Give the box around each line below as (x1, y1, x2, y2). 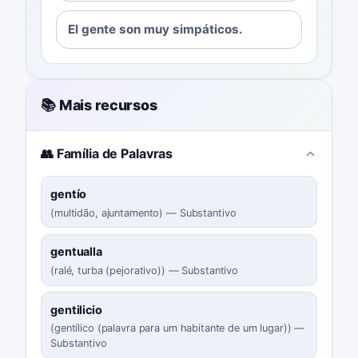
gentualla (50, 245, 102, 259)
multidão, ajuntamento (54, 206, 160, 219)
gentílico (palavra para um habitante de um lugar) (54, 321, 288, 334)
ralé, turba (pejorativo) (54, 264, 161, 276)
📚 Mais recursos (40, 97, 157, 113)
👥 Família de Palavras (40, 145, 173, 162)
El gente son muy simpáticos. (68, 22, 244, 38)
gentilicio (50, 302, 102, 316)
